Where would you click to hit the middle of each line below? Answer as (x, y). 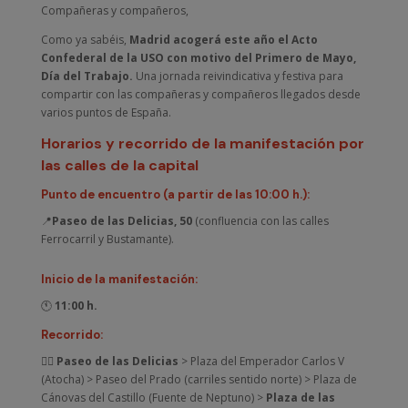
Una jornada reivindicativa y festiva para (238, 76)
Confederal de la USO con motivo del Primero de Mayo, (198, 57)
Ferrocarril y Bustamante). (107, 239)
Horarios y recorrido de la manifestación (188, 143)
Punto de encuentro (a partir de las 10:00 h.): (175, 194)
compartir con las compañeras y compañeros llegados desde (200, 94)
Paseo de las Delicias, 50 (123, 220)
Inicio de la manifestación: (119, 279)
